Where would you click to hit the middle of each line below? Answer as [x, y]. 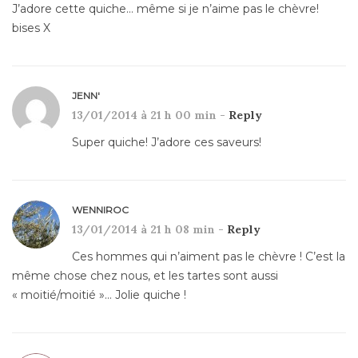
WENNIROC [100, 209]
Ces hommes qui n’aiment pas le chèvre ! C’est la [209, 256]
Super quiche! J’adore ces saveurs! [167, 142]
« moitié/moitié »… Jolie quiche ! [99, 294]
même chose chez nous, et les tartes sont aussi [145, 275]
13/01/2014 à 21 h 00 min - [150, 115]
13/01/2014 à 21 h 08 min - [149, 229]
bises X [31, 28]
